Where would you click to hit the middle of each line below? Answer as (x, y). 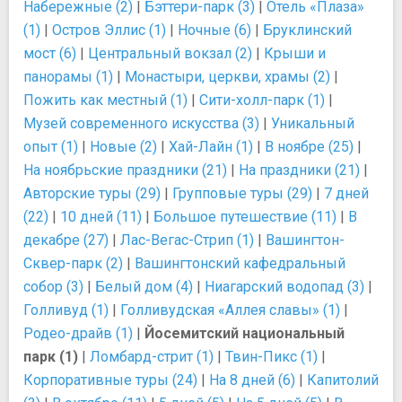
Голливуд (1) (66, 310)
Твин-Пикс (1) (271, 357)
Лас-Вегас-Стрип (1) (187, 240)
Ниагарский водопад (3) (284, 287)
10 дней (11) (101, 217)
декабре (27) (66, 240)
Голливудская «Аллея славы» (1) (230, 310)
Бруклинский (307, 30)
